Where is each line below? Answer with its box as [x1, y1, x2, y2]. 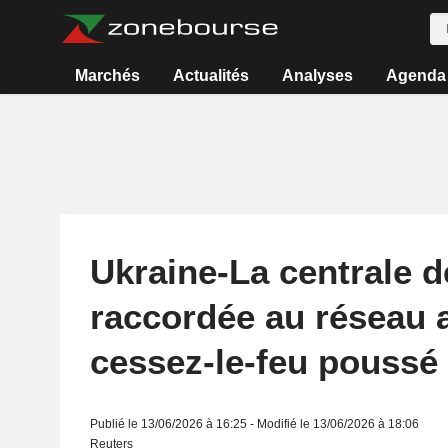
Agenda [385, 67, 446, 84]
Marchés [75, 67, 141, 84]
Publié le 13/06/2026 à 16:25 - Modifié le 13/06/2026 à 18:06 [89, 417, 419, 431]
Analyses [281, 67, 353, 84]
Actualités [173, 67, 250, 84]
